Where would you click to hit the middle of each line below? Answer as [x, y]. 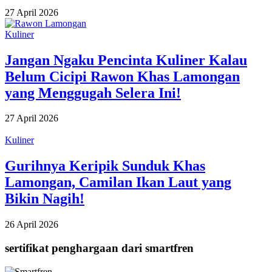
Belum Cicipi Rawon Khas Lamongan [122, 76]
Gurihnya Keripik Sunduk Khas [105, 166]
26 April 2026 [32, 225]
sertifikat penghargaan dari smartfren [99, 248]
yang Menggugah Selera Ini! [93, 93]
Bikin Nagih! [45, 199]
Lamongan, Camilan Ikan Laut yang [118, 182]
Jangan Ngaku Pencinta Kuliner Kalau [126, 60]
